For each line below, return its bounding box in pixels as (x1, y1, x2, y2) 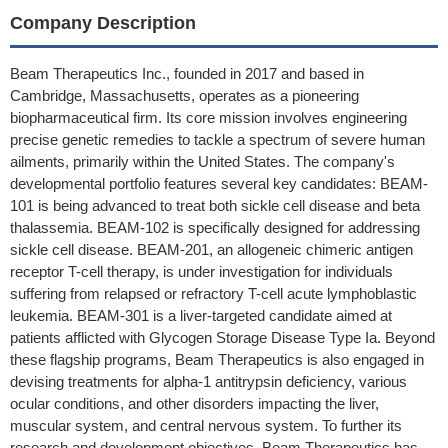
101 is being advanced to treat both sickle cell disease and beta (10, 197, 420, 214)
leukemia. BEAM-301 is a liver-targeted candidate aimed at (10, 307, 392, 324)
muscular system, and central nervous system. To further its (10, 417, 402, 434)
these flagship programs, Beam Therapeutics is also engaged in (10, 351, 424, 368)
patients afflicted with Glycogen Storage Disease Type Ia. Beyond (10, 329, 435, 346)
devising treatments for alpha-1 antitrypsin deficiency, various (10, 373, 407, 390)
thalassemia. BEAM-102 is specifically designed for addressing (10, 219, 420, 236)
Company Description (10, 13, 196, 33)
